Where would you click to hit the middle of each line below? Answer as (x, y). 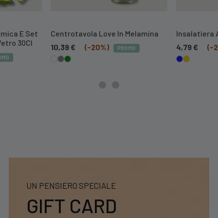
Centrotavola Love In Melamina (105, 33)
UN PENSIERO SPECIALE (71, 185)
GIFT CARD (72, 205)
